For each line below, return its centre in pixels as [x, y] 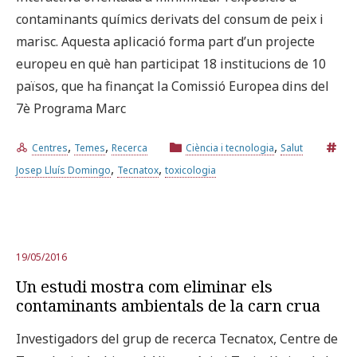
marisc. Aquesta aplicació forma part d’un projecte [165, 41]
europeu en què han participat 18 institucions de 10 [171, 63]
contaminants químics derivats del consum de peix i [170, 19]
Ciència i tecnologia [230, 147]
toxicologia [190, 170]
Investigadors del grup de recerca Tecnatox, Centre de [177, 338]
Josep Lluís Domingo [63, 170]
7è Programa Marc [71, 108]
